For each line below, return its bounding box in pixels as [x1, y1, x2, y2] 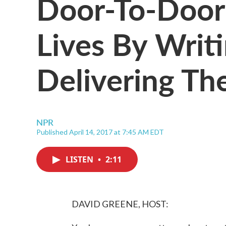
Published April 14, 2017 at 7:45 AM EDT [36, 128, 164, 136]
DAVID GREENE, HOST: [72, 198, 168, 209]
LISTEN [66, 154, 95, 165]
